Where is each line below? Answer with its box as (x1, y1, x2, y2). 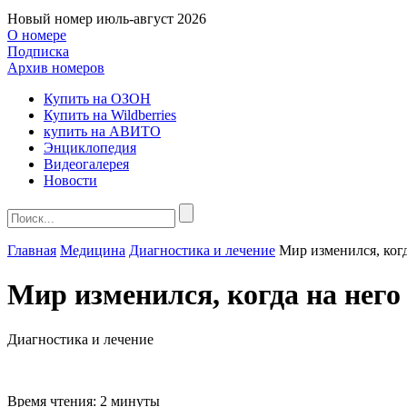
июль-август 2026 (96, 11, 206, 26)
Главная (7, 243, 56, 258)
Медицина (60, 243, 125, 258)
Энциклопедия (44, 140, 136, 155)
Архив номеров (7, 60, 104, 75)
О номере (7, 27, 66, 43)
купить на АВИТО (44, 124, 161, 139)
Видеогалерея (44, 156, 129, 172)
